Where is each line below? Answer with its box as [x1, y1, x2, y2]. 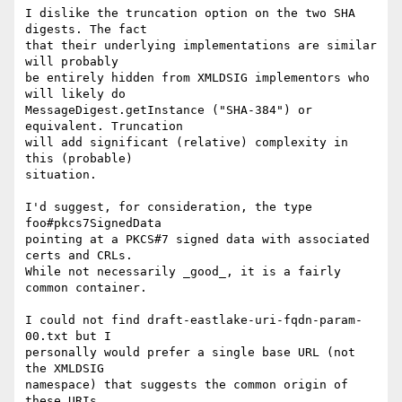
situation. [25, 168, 97, 182]
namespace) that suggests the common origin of [25, 378, 348, 392]
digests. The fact [25, 22, 147, 37]
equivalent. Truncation [25, 119, 183, 134]
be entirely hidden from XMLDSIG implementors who [25, 71, 370, 85]
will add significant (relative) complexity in [25, 135, 348, 150]
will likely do [25, 87, 126, 101]
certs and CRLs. [25, 249, 133, 263]
